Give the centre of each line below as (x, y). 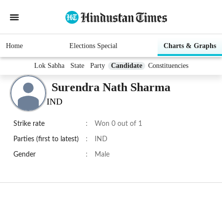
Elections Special (93, 46)
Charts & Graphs (190, 46)
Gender (25, 155)
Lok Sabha (49, 66)
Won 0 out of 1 (118, 124)
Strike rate (29, 124)
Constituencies (168, 66)
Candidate (126, 66)
